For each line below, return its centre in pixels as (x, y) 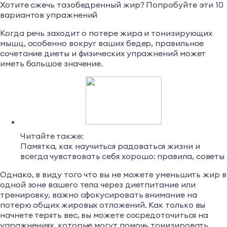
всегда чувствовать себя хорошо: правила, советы (123, 156)
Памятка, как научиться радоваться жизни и (110, 146)
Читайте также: (52, 136)
